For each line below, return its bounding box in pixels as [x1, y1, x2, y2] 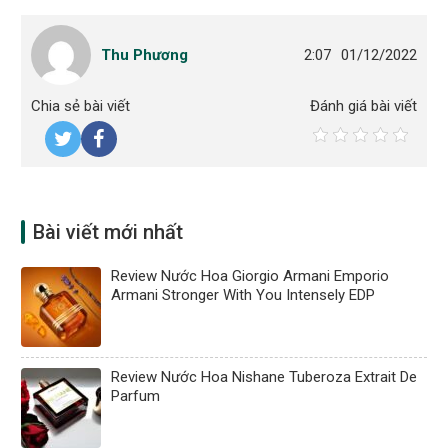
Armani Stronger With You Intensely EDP [111, 285, 376, 304]
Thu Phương [101, 45, 189, 64]
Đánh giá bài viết [309, 96, 417, 115]
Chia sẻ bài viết [31, 96, 131, 115]
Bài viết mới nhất [33, 219, 184, 244]
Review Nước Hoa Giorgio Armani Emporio [111, 266, 390, 285]
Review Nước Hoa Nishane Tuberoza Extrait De [111, 367, 418, 386]
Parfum [111, 386, 161, 405]
